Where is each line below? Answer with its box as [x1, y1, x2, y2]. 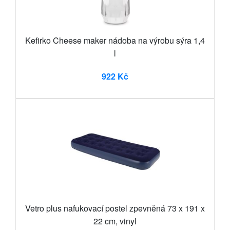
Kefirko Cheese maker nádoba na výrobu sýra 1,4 [25, 34, 205, 47]
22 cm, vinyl [93, 215, 137, 227]
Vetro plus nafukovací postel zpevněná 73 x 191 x [25, 202, 205, 215]
